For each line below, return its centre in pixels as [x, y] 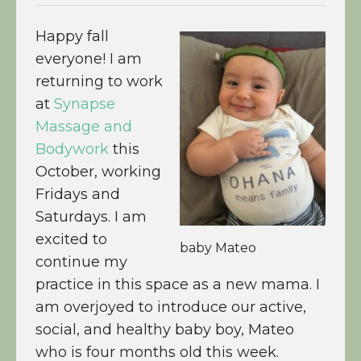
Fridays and [78, 194]
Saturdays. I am [91, 216]
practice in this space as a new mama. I [178, 284]
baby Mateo [218, 247]
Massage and [84, 126]
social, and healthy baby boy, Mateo [165, 329]
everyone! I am [89, 58]
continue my [81, 261]
